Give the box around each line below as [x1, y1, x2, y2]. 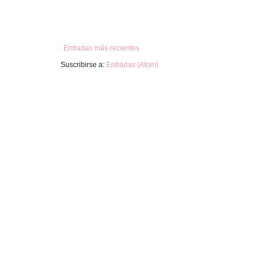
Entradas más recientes [64, 44, 140, 53]
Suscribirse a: [61, 61, 106, 69]
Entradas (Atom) [106, 61, 159, 69]
